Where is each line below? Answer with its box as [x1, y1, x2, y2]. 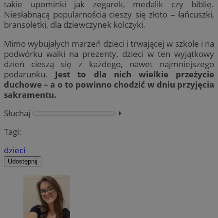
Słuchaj [4, 107, 30, 119]
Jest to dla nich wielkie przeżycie [55, 68, 215, 80]
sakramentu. [4, 89, 56, 100]
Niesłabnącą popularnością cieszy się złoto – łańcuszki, [4, 9, 214, 20]
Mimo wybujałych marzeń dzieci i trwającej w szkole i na [4, 37, 214, 49]
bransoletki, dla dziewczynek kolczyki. [4, 19, 145, 31]
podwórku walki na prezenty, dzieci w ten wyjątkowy [4, 48, 214, 59]
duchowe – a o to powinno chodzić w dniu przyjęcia [4, 78, 214, 90]
